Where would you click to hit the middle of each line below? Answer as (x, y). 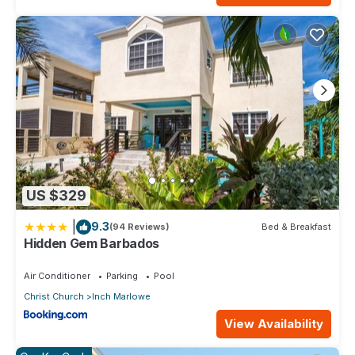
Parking (122, 275)
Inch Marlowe (121, 296)
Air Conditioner (57, 275)
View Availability (274, 324)
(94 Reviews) (139, 227)
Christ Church (54, 296)
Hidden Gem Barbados (92, 243)
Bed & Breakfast (296, 227)
